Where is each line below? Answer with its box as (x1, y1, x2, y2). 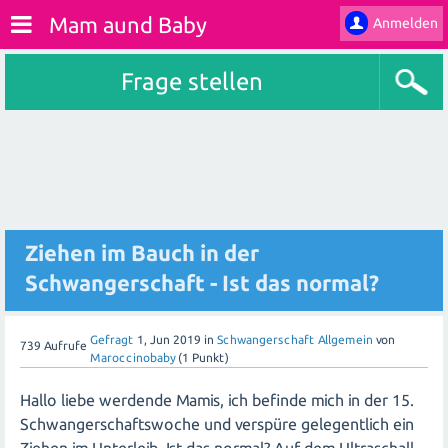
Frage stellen (121, 68, 263, 95)
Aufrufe (41, 339, 87, 352)
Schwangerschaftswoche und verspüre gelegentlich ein (20, 415, 414, 433)
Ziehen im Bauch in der (25, 240, 259, 265)
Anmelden (373, 14, 438, 31)
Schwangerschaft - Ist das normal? (25, 270, 379, 295)
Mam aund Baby (48, 12, 207, 37)
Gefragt (90, 333, 134, 346)
